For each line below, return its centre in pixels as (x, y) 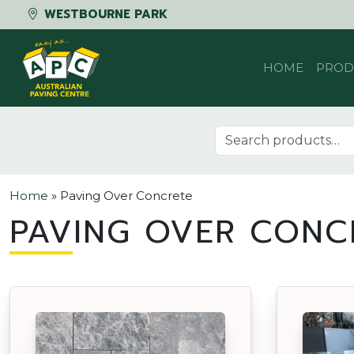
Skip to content (58, 37)
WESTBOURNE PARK (104, 14)
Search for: (246, 133)
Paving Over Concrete (126, 195)
